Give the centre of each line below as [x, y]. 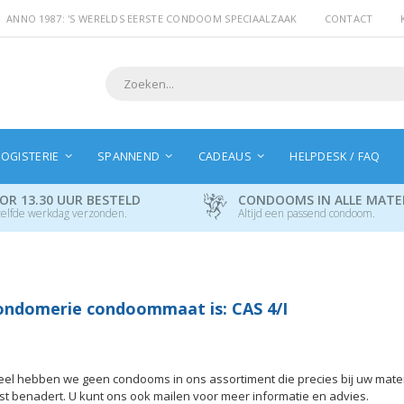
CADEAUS [225, 156]
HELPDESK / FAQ [335, 156]
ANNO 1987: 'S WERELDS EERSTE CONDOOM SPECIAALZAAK [152, 18]
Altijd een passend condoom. [307, 213]
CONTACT [349, 18]
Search [122, 97]
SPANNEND [129, 156]
